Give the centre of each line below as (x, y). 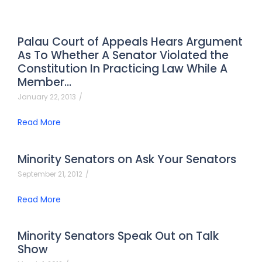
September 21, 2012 (50, 174)
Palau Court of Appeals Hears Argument (130, 42)
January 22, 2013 (47, 96)
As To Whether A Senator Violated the (123, 55)
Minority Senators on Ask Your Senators (127, 159)
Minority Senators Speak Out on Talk (118, 236)
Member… (44, 82)
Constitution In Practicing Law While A (123, 68)
